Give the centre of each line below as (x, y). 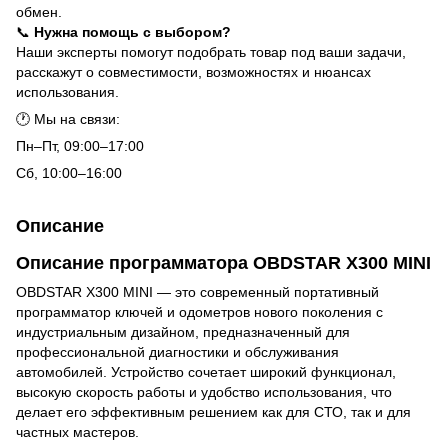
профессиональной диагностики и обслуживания (177, 351)
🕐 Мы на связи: (68, 118)
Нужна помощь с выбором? (132, 31)
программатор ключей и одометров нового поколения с (199, 311)
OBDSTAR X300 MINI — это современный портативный (197, 291)
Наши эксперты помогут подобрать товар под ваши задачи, (211, 51)
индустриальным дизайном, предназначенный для (183, 331)
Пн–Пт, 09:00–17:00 (80, 145)
